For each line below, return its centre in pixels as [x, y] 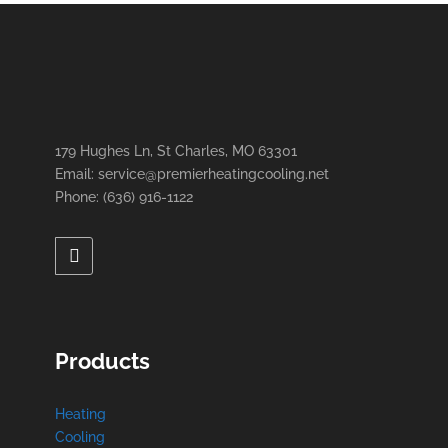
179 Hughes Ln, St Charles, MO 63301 [176, 151]
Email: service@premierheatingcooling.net [192, 174]
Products [102, 361]
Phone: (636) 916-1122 [124, 197]
